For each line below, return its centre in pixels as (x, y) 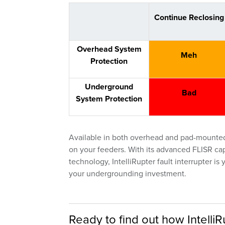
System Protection (109, 99)
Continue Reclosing (189, 18)
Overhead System (109, 49)
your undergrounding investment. (128, 174)
